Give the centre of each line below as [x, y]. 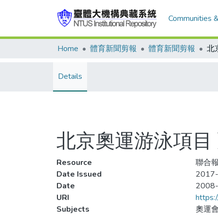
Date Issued [79, 174]
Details [70, 76]
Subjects [73, 209]
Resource [74, 163]
